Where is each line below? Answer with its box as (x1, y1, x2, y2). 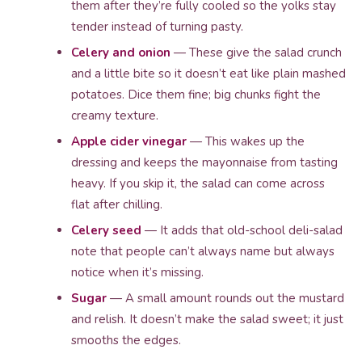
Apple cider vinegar (71, 133, 187, 149)
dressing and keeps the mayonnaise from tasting (71, 154, 338, 170)
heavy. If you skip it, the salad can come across (71, 175, 325, 192)
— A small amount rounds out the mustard (107, 290, 344, 306)
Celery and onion (71, 44, 170, 61)
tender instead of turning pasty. (71, 19, 243, 35)
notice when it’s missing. (71, 264, 204, 280)
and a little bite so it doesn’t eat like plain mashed (71, 65, 346, 82)
